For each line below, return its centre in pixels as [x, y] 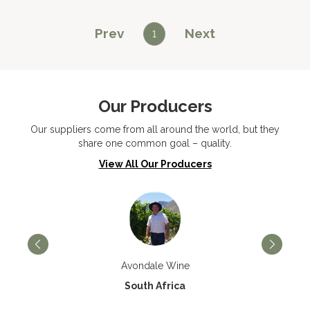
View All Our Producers [155, 164]
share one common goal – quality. [155, 143]
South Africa [155, 286]
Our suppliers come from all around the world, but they [155, 129]
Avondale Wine [155, 266]
